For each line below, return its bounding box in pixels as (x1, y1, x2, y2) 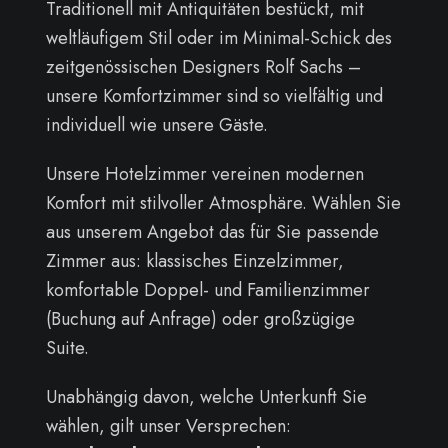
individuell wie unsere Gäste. (45, 111, 268, 138)
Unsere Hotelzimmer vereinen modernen (45, 160, 364, 187)
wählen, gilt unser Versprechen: (45, 412, 291, 439)
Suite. (45, 334, 89, 361)
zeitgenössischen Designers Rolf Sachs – (45, 53, 361, 80)
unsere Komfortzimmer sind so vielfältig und (45, 82, 383, 109)
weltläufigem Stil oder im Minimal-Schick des (45, 24, 392, 51)
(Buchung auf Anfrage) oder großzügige (45, 305, 355, 332)
